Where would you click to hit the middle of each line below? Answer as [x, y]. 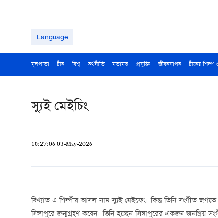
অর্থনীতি [96, 65]
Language [52, 37]
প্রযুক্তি [143, 65]
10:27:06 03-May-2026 [62, 144]
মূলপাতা [40, 65]
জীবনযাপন [170, 65]
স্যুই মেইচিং [60, 107]
